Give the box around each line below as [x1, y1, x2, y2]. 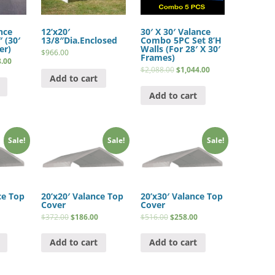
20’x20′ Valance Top [41, 190, 124, 202]
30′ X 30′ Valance [140, 25, 211, 37]
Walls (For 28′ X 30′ [140, 42, 220, 55]
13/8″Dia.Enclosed [41, 34, 118, 46]
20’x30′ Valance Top [140, 190, 223, 202]
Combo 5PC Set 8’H [140, 34, 222, 46]
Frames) [140, 51, 175, 63]
